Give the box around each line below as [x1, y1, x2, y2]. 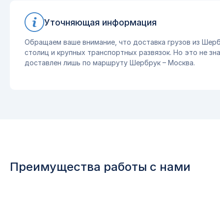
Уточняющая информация [44, 17, 157, 27]
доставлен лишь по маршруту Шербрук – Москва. [25, 58, 195, 67]
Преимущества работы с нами [10, 160, 191, 174]
